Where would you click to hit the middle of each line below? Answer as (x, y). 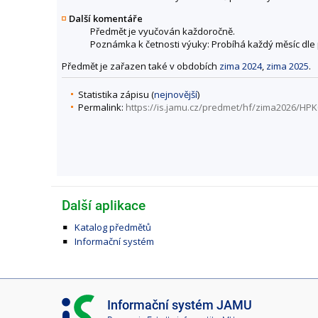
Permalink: (102, 107)
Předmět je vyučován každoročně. (163, 31)
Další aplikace (104, 206)
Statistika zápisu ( (116, 94)
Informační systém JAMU (179, 305)
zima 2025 (287, 66)
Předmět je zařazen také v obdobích (141, 66)
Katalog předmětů (113, 227)
